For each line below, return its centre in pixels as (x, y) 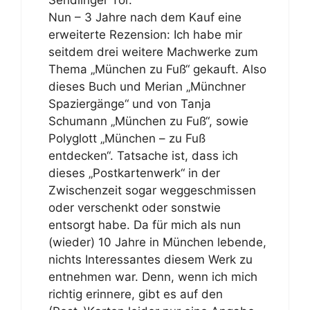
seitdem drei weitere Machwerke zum (153, 52)
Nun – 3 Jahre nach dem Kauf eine (145, 17)
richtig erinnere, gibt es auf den (135, 294)
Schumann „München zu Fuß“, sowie (148, 121)
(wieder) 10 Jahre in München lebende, (157, 242)
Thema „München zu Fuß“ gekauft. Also (157, 69)
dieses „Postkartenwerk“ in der (134, 173)
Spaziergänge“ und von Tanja (129, 104)
